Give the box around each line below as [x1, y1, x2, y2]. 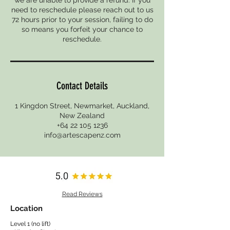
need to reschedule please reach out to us [11, 5, 154, 14]
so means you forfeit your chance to [22, 25, 143, 33]
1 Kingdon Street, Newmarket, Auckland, [15, 101, 149, 110]
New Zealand [60, 111, 105, 120]
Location [10, 203, 43, 213]
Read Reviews [62, 190, 103, 198]
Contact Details [56, 79, 108, 92]
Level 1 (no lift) [10, 220, 50, 227]
